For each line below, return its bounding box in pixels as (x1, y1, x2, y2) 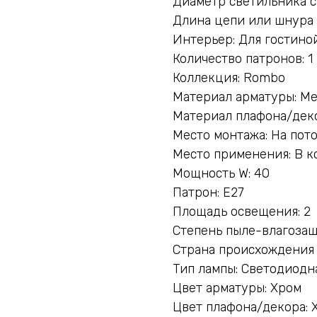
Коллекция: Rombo (173, 70, 285, 86)
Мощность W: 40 (173, 166, 270, 181)
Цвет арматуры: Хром (173, 280, 301, 296)
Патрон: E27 (173, 185, 244, 200)
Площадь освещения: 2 (173, 204, 311, 219)
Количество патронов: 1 (173, 51, 313, 67)
